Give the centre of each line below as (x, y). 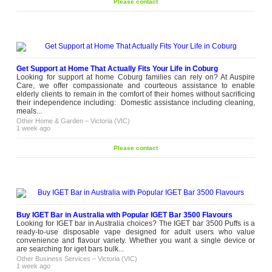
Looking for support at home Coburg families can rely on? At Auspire (136, 77)
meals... (29, 111)
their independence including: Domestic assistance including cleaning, (136, 103)
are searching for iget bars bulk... (70, 249)
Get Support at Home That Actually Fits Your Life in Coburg (117, 69)
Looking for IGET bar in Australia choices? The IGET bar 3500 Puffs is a (136, 223)
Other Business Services (54, 259)
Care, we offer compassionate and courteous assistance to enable (136, 86)
